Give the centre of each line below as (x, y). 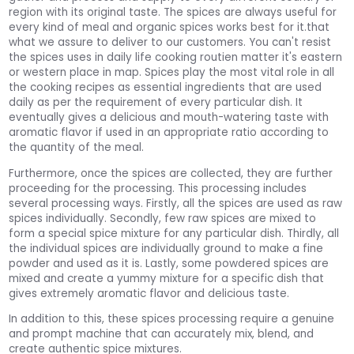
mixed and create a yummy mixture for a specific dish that (167, 278)
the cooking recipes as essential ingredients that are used (166, 88)
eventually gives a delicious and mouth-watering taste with (169, 118)
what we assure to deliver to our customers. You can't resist (170, 43)
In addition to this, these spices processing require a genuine (172, 319)
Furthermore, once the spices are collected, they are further (171, 173)
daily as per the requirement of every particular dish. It (156, 103)
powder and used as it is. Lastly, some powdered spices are (169, 263)
